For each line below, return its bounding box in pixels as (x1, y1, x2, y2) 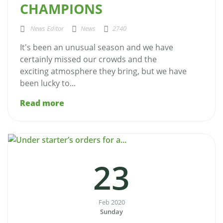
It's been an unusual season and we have (20, 42, 173, 53)
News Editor (29, 24, 64, 33)
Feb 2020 (98, 198, 125, 207)
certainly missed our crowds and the (20, 54, 157, 65)
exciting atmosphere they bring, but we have (20, 66, 187, 77)
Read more (20, 98, 64, 109)
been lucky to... (20, 78, 76, 89)
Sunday (100, 207, 123, 217)
